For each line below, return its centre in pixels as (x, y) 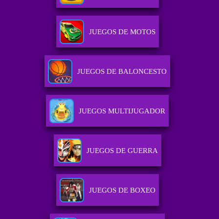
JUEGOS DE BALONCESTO (122, 72)
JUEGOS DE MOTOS (122, 32)
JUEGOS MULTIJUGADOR (122, 111)
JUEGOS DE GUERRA (122, 151)
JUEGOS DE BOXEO (122, 190)
